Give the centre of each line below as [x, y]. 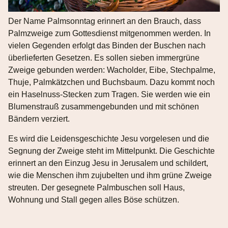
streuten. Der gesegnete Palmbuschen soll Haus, [96, 187]
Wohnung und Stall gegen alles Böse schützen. [94, 199]
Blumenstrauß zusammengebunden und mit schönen [104, 107]
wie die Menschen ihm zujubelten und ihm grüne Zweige [110, 175]
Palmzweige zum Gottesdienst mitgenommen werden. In [109, 34]
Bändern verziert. [39, 119]
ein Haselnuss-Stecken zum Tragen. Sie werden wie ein [109, 95]
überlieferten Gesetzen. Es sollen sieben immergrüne [104, 58]
